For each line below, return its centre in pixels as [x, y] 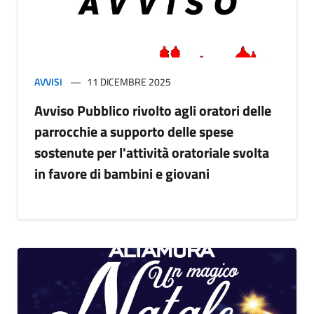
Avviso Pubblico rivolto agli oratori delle [153, 111]
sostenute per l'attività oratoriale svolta [152, 153]
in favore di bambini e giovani [122, 174]
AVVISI [48, 82]
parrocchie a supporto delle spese [134, 132]
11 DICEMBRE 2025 [129, 82]
